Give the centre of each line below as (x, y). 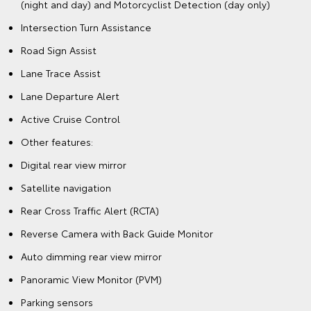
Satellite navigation (66, 188)
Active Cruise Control (70, 119)
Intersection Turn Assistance (86, 27)
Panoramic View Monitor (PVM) (91, 279)
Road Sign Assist (59, 50)
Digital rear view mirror (74, 165)
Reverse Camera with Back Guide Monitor (117, 234)
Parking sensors (57, 302)
